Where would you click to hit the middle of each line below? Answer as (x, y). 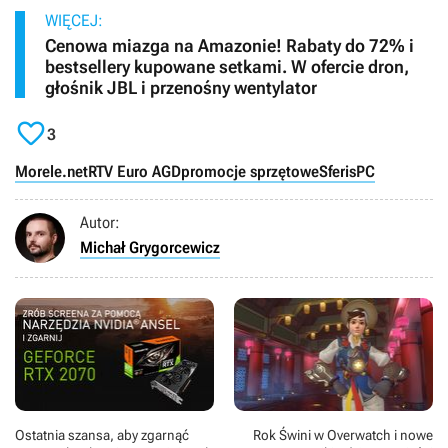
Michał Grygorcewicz (150, 248)
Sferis (337, 172)
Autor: (100, 223)
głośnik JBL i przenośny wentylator (181, 88)
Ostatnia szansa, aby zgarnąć (102, 434)
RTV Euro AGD (134, 172)
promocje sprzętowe (250, 172)
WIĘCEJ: (74, 21)
